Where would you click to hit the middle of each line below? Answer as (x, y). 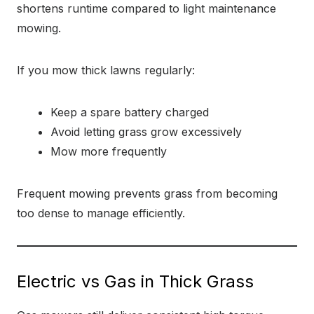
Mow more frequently (109, 151)
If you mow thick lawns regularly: (106, 70)
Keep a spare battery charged (130, 112)
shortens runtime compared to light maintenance (146, 8)
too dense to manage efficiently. (101, 213)
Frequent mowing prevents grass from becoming (147, 193)
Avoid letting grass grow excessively (146, 132)
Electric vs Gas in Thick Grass (135, 281)
